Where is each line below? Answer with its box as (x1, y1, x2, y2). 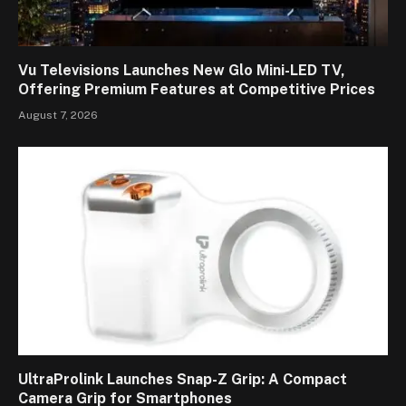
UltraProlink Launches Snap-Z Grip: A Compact (18, 370, 347, 388)
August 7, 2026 (18, 109, 98, 122)
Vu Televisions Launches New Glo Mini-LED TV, (18, 62, 345, 80)
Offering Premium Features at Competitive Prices (18, 81, 375, 99)
